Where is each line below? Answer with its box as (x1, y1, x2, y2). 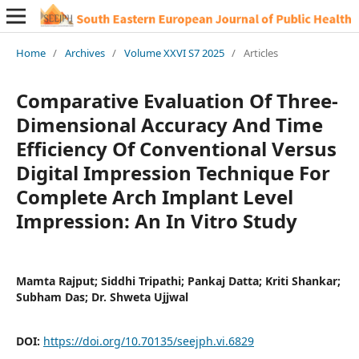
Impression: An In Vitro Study (15, 207, 297, 234)
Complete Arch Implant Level (15, 183, 293, 210)
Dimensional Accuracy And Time (15, 111, 323, 138)
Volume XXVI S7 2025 (123, 45, 224, 60)
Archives (64, 45, 105, 60)
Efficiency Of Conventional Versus (15, 135, 337, 162)
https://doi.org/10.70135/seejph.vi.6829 (42, 333, 254, 349)
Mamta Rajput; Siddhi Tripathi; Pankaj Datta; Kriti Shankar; (15, 272, 341, 288)
